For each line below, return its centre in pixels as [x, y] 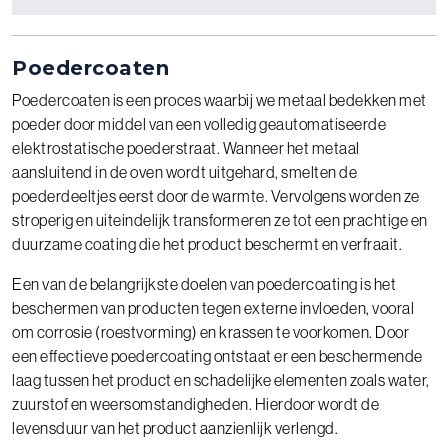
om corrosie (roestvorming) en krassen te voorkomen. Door [210, 331]
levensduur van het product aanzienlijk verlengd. [175, 427]
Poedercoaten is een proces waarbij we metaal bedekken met [219, 99]
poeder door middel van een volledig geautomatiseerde [199, 123]
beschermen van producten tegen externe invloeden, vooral [213, 307]
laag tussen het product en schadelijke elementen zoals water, [221, 379]
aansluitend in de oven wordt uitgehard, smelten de [184, 171]
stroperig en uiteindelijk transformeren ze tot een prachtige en [220, 219]
